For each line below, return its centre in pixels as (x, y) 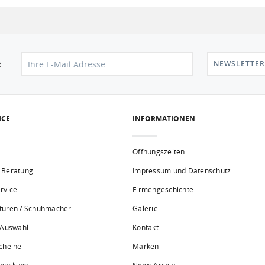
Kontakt (146, 227)
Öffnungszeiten (159, 152)
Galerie (145, 209)
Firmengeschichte (163, 190)
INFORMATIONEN (164, 119)
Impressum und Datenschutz (182, 171)
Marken (146, 246)
